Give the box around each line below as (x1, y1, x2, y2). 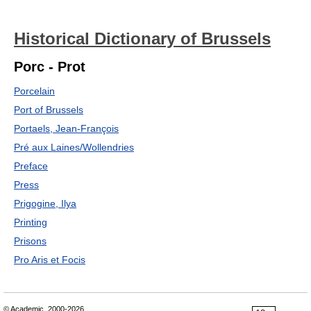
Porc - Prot (14, 59, 85, 74)
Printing (14, 217, 47, 228)
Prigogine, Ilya (14, 198, 76, 209)
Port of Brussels (14, 104, 83, 115)
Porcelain (14, 85, 55, 96)
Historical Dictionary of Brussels (14, 29, 271, 48)
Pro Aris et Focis (14, 254, 85, 265)
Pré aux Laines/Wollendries (14, 142, 134, 153)
